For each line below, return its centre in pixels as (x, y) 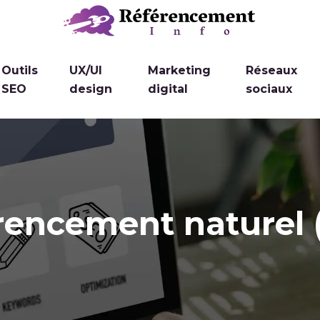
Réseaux (272, 71)
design (91, 89)
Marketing (180, 71)
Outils (20, 71)
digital (168, 89)
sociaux (269, 89)
